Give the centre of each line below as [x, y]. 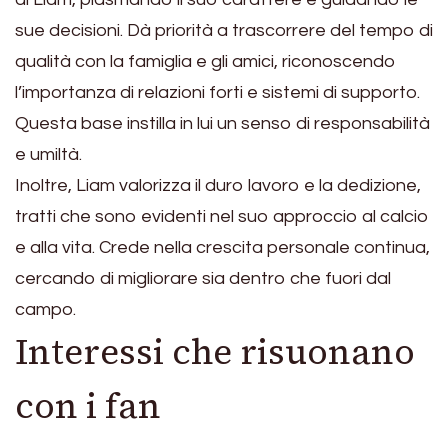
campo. [45, 310]
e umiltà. [48, 155]
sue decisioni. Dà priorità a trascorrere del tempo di [224, 31]
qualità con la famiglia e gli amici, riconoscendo [205, 62]
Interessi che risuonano [215, 352]
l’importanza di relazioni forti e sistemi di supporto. [217, 93]
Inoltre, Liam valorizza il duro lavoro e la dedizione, [218, 186]
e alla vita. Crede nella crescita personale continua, [222, 248]
